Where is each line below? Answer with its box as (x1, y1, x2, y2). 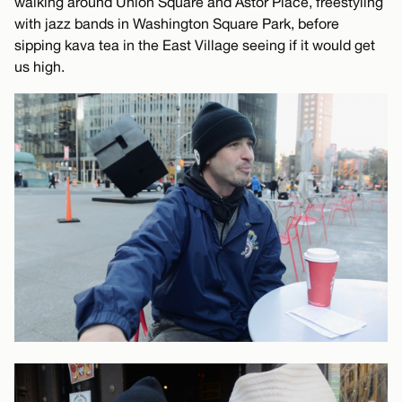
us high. (14, 57, 65, 74)
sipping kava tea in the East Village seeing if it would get (14, 36, 375, 53)
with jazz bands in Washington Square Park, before (14, 14, 339, 31)
